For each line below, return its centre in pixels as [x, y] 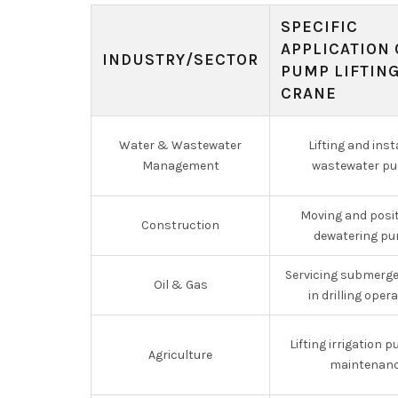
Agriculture [180, 355]
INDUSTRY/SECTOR [180, 60]
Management [180, 166]
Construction [180, 225]
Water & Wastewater [180, 145]
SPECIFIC [319, 27]
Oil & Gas [180, 285]
